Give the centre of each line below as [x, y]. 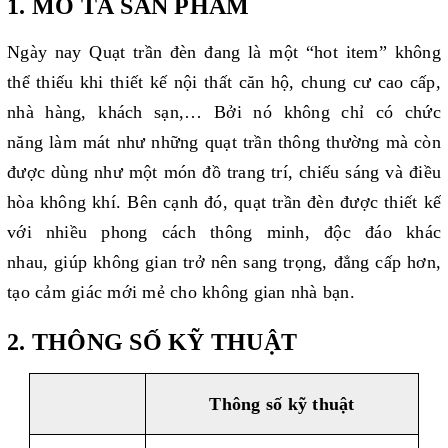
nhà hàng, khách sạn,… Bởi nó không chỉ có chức [224, 112]
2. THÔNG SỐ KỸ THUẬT [152, 342]
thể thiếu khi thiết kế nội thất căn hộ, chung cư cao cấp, [224, 82]
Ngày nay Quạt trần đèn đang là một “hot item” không [224, 52]
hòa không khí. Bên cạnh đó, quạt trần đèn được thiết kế [224, 202]
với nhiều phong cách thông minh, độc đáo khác [224, 232]
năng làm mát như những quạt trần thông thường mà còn [224, 142]
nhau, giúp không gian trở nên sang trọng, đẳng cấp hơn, [224, 262]
